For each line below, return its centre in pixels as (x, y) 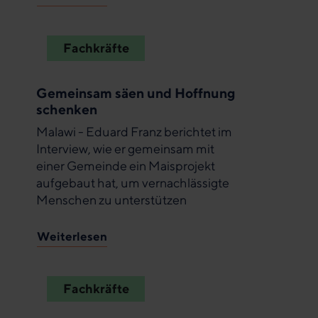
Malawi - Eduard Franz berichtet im (134, 132)
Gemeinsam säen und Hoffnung (136, 92)
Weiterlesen (72, 236)
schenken (67, 109)
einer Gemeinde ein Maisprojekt (126, 166)
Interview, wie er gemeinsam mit (125, 149)
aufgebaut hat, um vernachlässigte (133, 183)
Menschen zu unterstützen (111, 200)
